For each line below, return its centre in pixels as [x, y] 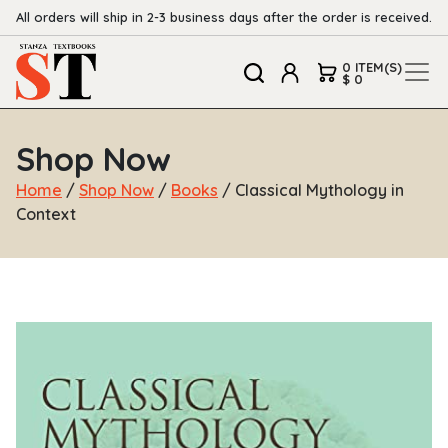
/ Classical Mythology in [311, 190]
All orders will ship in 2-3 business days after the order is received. [224, 17]
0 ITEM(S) [372, 66]
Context [46, 214]
